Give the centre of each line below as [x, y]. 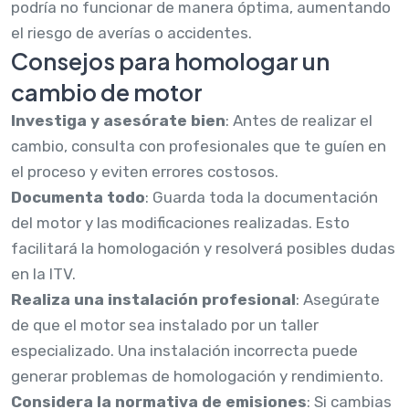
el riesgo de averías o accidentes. [131, 32]
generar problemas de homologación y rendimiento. [197, 376]
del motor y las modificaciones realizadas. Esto [180, 222]
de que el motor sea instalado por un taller [165, 325]
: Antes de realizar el [299, 120]
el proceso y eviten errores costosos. [145, 171]
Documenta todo [78, 197]
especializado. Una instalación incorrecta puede [184, 350]
